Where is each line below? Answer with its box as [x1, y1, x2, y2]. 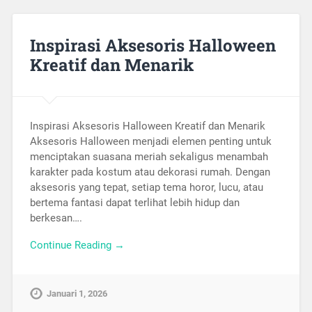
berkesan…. [29, 212, 82, 225]
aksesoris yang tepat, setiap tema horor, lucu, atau [29, 181, 263, 194]
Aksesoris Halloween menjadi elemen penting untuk [29, 135, 272, 148]
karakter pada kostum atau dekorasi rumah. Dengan [29, 166, 270, 179]
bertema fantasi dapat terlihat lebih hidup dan [29, 196, 240, 210]
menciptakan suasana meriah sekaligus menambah [29, 150, 268, 164]
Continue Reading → [29, 238, 125, 251]
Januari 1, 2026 [46, 288, 107, 299]
